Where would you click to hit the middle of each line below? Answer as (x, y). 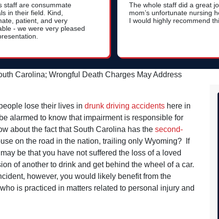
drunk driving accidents (125, 106)
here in (178, 106)
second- (169, 129)
